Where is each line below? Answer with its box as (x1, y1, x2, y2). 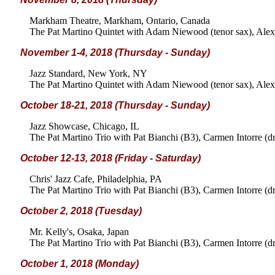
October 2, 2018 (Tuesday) (20, 206, 142, 216)
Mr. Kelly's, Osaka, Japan (29, 227, 129, 237)
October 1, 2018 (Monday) (20, 258, 139, 269)
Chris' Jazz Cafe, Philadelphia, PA (29, 174, 162, 184)
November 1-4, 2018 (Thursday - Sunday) (20, 47, 210, 58)
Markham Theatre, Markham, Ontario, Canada (29, 15, 210, 26)
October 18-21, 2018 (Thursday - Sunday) (20, 100, 210, 110)
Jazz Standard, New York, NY (29, 68, 147, 79)
